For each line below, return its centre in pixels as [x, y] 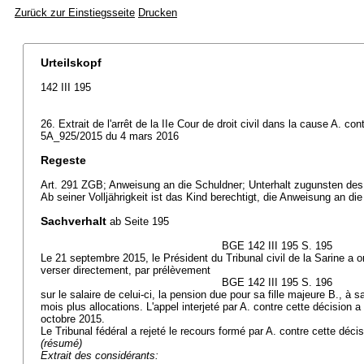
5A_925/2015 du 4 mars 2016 [110, 136]
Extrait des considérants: [100, 355]
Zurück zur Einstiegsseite [75, 13]
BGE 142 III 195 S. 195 [277, 246]
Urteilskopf [71, 63]
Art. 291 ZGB [72, 185]
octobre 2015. [73, 319]
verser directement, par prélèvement [126, 270]
